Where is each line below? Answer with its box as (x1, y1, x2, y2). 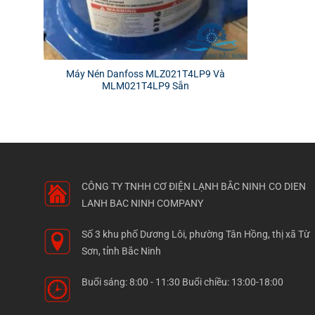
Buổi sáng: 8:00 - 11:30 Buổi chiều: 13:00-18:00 (82, 276, 284, 288)
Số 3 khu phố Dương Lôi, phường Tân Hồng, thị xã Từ (82, 229, 311, 240)
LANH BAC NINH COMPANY (82, 198, 204, 210)
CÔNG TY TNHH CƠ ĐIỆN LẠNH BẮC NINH (82, 181, 266, 193)
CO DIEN (269, 181, 307, 193)
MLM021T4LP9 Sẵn (102, 80, 189, 92)
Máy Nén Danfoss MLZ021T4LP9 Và (66, 68, 225, 80)
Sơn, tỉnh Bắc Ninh (82, 245, 162, 257)
